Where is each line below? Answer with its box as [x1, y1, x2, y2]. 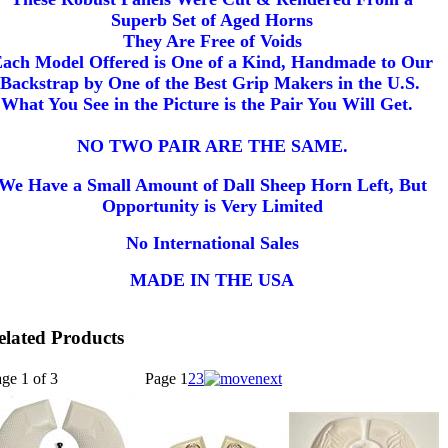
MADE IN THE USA [130, 269, 294, 290]
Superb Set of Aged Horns [111, 9, 313, 30]
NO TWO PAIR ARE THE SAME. [76, 135, 348, 156]
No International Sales [125, 232, 299, 253]
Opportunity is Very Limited [101, 195, 323, 216]
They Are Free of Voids [122, 30, 302, 51]
